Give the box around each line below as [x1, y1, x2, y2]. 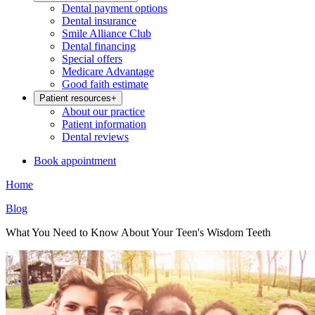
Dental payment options [62, 2, 167, 14]
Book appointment [34, 155, 116, 167]
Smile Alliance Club [62, 27, 151, 39]
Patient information [62, 118, 146, 130]
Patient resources [39, 93, 111, 103]
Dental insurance [62, 15, 136, 27]
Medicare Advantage [62, 65, 154, 77]
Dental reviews [62, 131, 129, 143]
